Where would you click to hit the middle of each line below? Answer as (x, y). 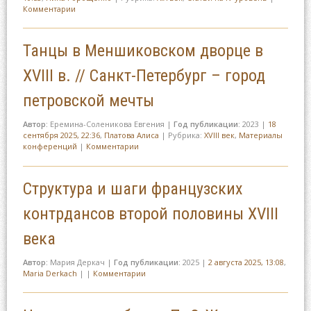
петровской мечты (88, 101)
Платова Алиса (131, 135)
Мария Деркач (77, 262)
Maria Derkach (50, 273)
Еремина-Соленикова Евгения (107, 124)
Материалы (260, 135)
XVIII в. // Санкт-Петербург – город (144, 76)
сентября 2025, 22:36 (61, 135)
